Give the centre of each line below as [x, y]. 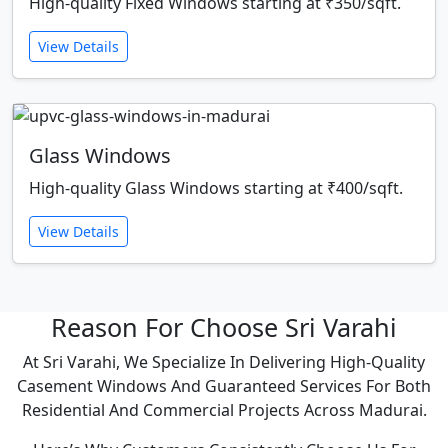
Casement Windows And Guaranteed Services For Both [224, 386]
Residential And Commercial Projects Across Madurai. [224, 410]
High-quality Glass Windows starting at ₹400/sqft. [216, 188]
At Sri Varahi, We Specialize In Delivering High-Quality [224, 362]
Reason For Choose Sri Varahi [224, 327]
